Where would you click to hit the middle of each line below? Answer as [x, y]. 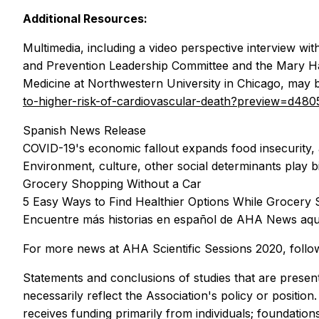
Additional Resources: [85, 18]
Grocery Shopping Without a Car [112, 183]
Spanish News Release [84, 130]
